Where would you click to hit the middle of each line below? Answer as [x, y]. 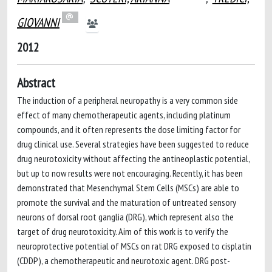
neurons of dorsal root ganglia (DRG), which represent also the [125, 217]
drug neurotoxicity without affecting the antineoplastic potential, [133, 158]
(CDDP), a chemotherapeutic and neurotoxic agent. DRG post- [124, 260]
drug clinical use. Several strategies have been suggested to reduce [133, 144]
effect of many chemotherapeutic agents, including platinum [124, 115]
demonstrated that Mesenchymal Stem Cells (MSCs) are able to [128, 188]
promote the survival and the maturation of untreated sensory [127, 202]
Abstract [36, 83]
